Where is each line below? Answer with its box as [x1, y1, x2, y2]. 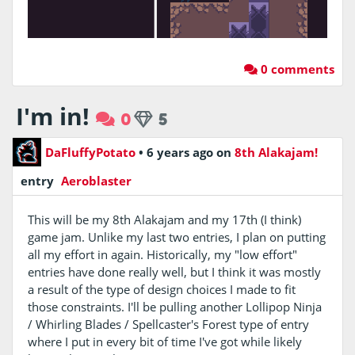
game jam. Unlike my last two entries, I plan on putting [27, 229, 326, 246]
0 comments [258, 61, 334, 78]
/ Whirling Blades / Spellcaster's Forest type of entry [27, 316, 309, 333]
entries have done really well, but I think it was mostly [27, 264, 321, 281]
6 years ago [147, 144, 216, 161]
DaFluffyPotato [45, 144, 136, 161]
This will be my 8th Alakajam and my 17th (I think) [27, 212, 301, 228]
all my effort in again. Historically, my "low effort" [27, 246, 297, 263]
